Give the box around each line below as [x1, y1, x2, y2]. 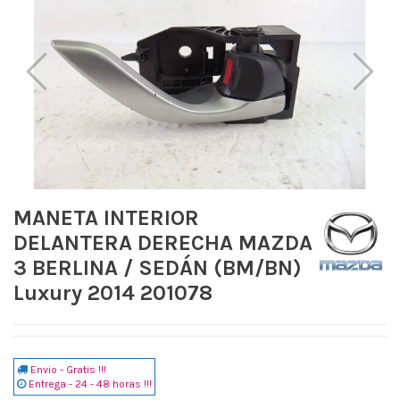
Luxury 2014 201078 [13, 279, 212, 305]
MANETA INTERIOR [13, 204, 199, 230]
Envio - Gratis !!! [30, 363, 106, 377]
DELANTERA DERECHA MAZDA [13, 229, 312, 255]
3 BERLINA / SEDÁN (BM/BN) [13, 254, 302, 280]
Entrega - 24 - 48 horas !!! [29, 378, 152, 391]
